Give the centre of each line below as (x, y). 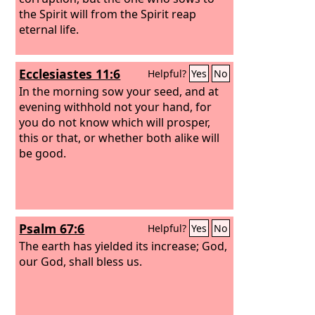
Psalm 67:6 (52, 229)
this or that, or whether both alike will (120, 137)
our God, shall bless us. (81, 261)
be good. (43, 153)
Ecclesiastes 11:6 (70, 74)
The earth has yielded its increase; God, (123, 246)
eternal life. (49, 29)
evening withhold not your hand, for (116, 107)
